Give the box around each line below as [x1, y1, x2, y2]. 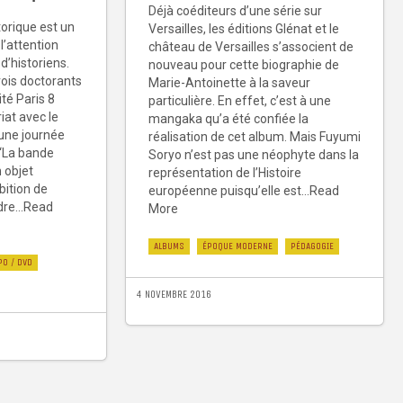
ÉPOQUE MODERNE [202, 239, 273, 252]
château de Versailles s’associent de [148, 39, 354, 54]
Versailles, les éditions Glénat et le [148, 21, 339, 36]
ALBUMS [154, 239, 184, 252]
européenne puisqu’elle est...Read [148, 183, 339, 198]
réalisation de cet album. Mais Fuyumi [148, 129, 361, 144]
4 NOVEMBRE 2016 [137, 287, 211, 300]
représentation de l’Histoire [148, 165, 301, 180]
